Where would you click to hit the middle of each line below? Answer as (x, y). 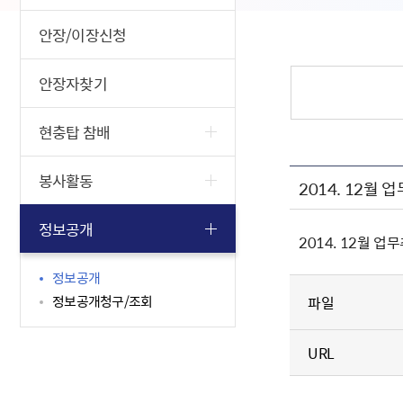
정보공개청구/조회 (103, 301)
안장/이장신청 (83, 35)
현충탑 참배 (74, 132)
